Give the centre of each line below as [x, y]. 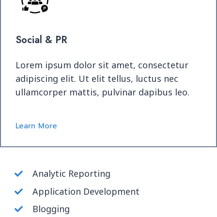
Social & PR [41, 40]
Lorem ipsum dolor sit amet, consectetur [102, 65]
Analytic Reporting [71, 173]
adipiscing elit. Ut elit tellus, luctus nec [97, 78]
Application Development [86, 191]
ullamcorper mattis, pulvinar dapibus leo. [102, 92]
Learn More [36, 126]
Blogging [51, 209]
